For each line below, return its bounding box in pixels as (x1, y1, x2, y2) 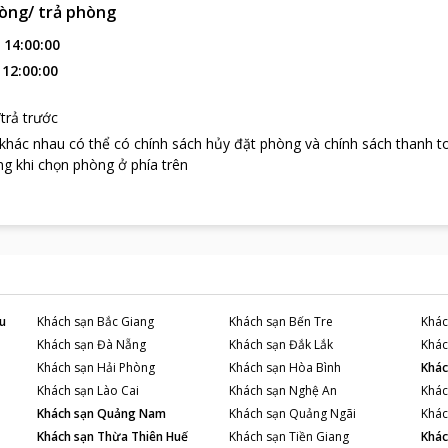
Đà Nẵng (97, 335, 147, 353)
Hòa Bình (288, 358, 341, 376)
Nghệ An (288, 381, 337, 399)
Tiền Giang (288, 427, 349, 445)
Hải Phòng (97, 358, 156, 376)
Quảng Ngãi (288, 404, 356, 422)
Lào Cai (97, 381, 140, 399)
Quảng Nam (97, 404, 167, 422)
